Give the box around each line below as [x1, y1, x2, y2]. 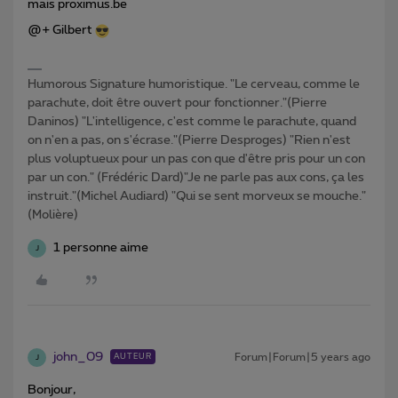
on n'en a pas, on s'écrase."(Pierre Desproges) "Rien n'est [28, 134, 351, 147]
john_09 [53, 351, 103, 364]
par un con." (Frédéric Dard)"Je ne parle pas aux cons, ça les [28, 171, 364, 185]
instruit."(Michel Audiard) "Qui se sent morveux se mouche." [28, 190, 366, 203]
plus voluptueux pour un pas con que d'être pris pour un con [28, 153, 365, 166]
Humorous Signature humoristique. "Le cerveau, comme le [28, 78, 360, 92]
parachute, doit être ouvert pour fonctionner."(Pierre [28, 97, 327, 110]
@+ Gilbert [28, 24, 95, 37]
